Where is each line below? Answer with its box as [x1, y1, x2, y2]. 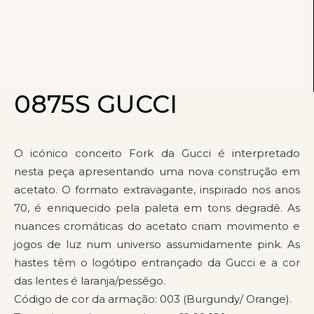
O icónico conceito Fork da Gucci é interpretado [14, 146, 300, 160]
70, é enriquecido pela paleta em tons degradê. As [14, 201, 300, 214]
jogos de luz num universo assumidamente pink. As [14, 238, 300, 251]
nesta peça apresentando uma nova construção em [14, 165, 300, 178]
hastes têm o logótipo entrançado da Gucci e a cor [14, 256, 300, 269]
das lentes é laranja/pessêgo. [14, 274, 165, 287]
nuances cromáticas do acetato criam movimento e [14, 219, 300, 233]
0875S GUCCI [14, 89, 177, 119]
